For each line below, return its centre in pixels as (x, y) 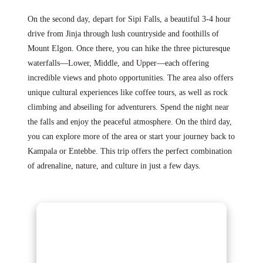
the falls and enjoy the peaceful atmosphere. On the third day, (129, 122)
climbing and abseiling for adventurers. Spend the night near (128, 107)
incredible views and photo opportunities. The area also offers (130, 78)
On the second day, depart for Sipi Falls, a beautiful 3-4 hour (129, 19)
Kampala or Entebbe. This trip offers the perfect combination (129, 151)
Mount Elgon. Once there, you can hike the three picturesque (129, 49)
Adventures (87, 242)
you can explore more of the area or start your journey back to (131, 137)
